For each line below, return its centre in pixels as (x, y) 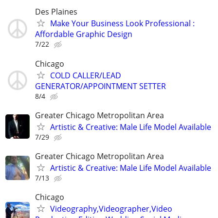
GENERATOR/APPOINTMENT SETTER (100, 86)
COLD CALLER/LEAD (86, 75)
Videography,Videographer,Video (111, 209)
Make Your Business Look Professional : (122, 24)
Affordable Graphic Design (84, 34)
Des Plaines (56, 12)
